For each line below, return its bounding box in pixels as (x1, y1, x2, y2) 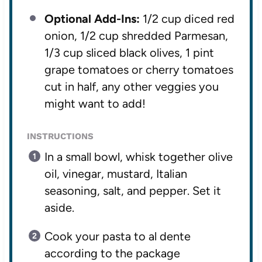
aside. (44, 201, 74, 215)
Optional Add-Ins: (44, 12, 140, 26)
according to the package (44, 246, 180, 261)
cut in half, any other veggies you (44, 80, 219, 94)
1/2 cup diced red (139, 12, 235, 26)
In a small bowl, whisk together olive (44, 150, 233, 164)
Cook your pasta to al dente (44, 229, 191, 244)
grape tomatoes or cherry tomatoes (44, 63, 233, 77)
